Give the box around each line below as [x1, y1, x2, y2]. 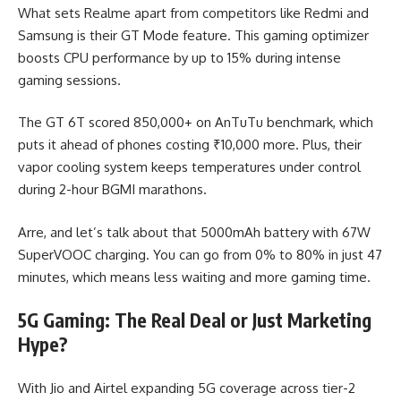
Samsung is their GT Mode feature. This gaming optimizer [18, 26, 369, 44]
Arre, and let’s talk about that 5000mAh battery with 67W [18, 223, 371, 241]
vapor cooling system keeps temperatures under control [18, 158, 361, 175]
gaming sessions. [18, 71, 121, 89]
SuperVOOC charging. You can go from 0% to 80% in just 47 [18, 245, 382, 263]
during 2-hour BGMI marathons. [18, 181, 207, 198]
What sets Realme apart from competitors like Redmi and [18, 4, 369, 21]
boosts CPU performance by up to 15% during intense [18, 48, 341, 66]
